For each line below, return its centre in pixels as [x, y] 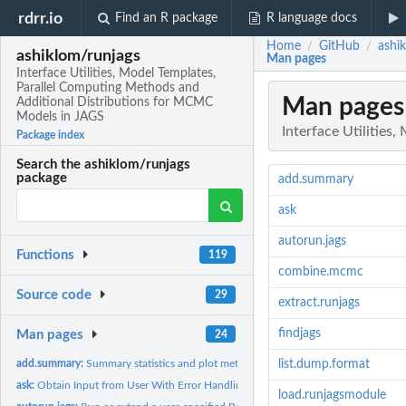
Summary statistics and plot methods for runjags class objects [232, 363]
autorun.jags [312, 242]
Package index [51, 135]
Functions [46, 256]
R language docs [311, 18]
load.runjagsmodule [332, 396]
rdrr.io [41, 18]
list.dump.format [324, 365]
